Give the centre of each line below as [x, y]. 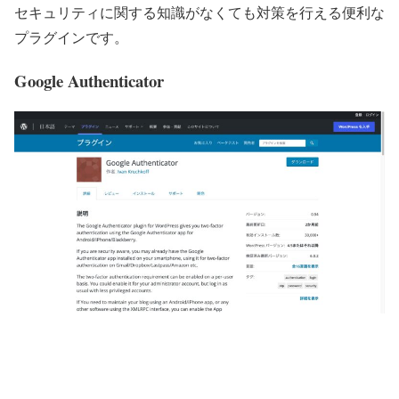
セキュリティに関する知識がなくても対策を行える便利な [199, 12]
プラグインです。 [71, 37]
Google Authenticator [89, 80]
